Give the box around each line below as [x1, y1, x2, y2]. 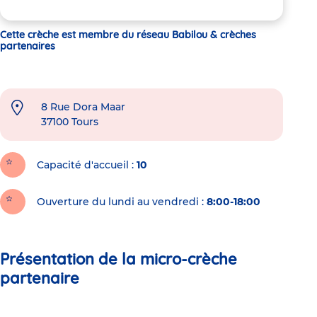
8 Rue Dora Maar [41, 100, 125, 113]
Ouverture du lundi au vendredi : [37, 195, 204, 208]
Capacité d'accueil [37, 158, 129, 171]
